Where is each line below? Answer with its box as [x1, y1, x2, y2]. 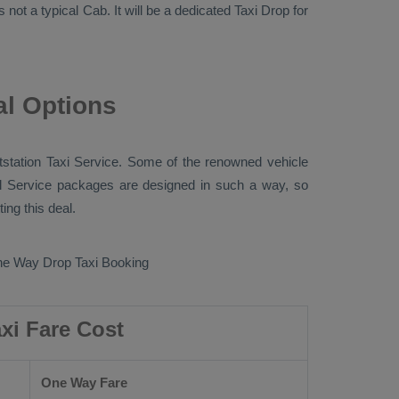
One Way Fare [41, 375, 127, 390]
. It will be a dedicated [106, 3, 234, 18]
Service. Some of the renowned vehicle [69, 154, 309, 169]
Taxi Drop [233, 3, 289, 18]
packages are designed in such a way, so [51, 177, 309, 192]
